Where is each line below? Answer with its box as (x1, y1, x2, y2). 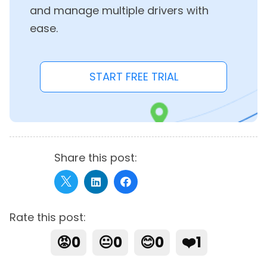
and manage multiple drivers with (30, 2, 209, 18)
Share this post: (54, 150, 137, 165)
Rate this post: (10, 209, 86, 225)
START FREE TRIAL (89, 69, 178, 84)
